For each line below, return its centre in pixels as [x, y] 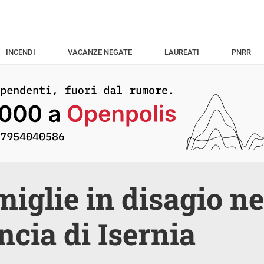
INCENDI [20, 52]
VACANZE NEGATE [100, 52]
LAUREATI [181, 52]
